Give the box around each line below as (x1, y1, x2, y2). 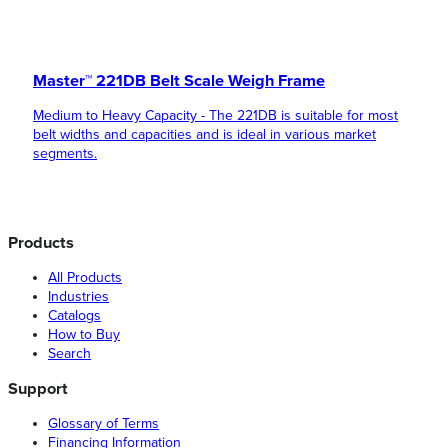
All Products (48, 268, 122, 286)
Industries (48, 287, 109, 305)
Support (8, 379, 68, 400)
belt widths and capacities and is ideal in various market (33, 125, 376, 143)
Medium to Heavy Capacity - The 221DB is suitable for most (33, 106, 398, 124)
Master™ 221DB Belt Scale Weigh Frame (33, 70, 325, 91)
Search (48, 344, 91, 362)
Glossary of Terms (48, 415, 159, 433)
